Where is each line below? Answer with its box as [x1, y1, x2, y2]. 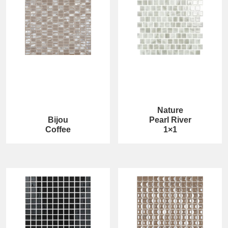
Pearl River [149, 115, 191, 124]
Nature [157, 105, 183, 115]
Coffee [45, 125, 71, 134]
